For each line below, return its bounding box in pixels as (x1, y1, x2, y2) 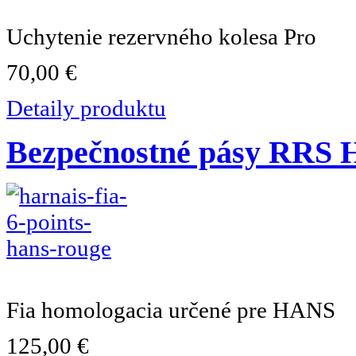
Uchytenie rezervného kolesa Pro (6, 23, 316, 49)
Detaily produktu (6, 95, 166, 121)
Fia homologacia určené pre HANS (6, 296, 335, 323)
